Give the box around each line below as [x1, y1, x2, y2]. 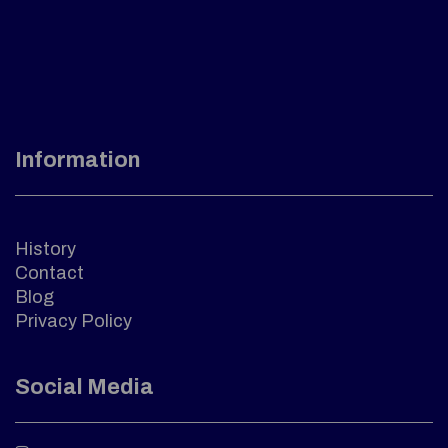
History [15, 239, 76, 260]
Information [15, 148, 140, 173]
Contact [15, 263, 84, 284]
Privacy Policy [15, 311, 132, 332]
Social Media [15, 375, 154, 400]
